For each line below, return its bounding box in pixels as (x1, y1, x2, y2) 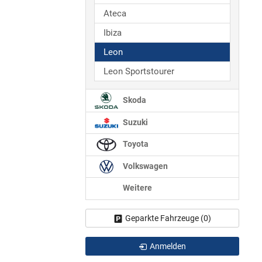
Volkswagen (121, 161, 168, 171)
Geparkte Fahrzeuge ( (125, 213, 204, 223)
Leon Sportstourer (104, 66, 174, 77)
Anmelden (150, 241, 186, 251)
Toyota (121, 139, 149, 150)
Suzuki (121, 117, 148, 127)
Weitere (121, 183, 152, 194)
